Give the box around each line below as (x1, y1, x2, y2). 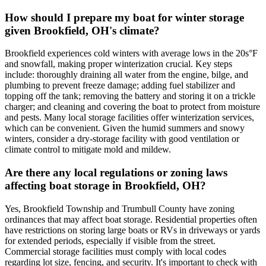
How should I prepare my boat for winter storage (5, 11, 244, 24)
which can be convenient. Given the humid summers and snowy (5, 123, 245, 134)
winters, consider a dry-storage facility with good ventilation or (5, 134, 239, 144)
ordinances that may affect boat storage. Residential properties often (5, 214, 257, 224)
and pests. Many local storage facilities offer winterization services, (5, 112, 254, 123)
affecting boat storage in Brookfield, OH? (5, 179, 206, 192)
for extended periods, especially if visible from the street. (5, 235, 216, 246)
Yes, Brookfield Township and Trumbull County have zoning (5, 203, 235, 214)
